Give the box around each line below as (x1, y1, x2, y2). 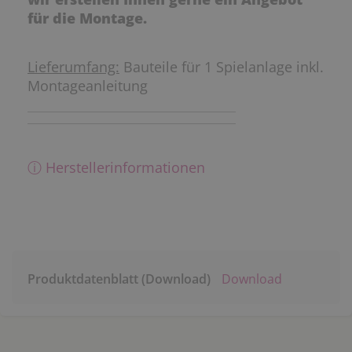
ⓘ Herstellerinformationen (27, 158, 205, 178)
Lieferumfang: (27, 57, 119, 77)
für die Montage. (27, 9, 147, 28)
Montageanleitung (27, 76, 148, 96)
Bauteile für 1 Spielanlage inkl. (119, 57, 324, 77)
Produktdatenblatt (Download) (27, 270, 211, 288)
